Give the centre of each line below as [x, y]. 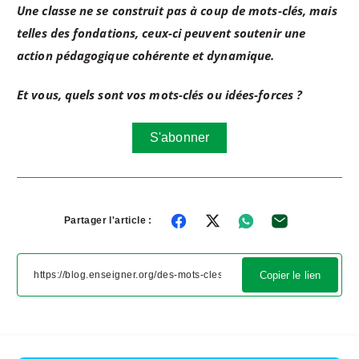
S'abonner [179, 138]
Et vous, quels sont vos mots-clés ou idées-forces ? [160, 95]
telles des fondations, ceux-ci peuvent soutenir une [161, 33]
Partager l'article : [108, 221]
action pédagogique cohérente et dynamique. [146, 56]
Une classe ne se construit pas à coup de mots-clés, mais [177, 11]
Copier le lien [290, 275]
